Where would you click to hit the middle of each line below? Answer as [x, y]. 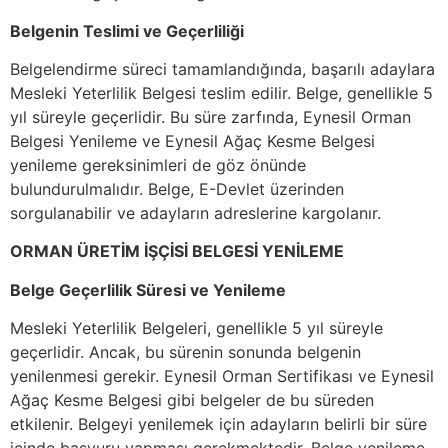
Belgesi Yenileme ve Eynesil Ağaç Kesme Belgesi [192, 141]
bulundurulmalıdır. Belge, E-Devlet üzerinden [177, 189]
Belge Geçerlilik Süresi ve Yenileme [148, 289]
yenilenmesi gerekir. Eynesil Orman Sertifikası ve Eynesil [222, 376]
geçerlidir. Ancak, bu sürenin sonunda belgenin [185, 352]
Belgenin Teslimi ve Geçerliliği [127, 30]
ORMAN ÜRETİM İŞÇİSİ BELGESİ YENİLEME [177, 251]
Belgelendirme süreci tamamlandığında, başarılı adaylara [222, 69]
